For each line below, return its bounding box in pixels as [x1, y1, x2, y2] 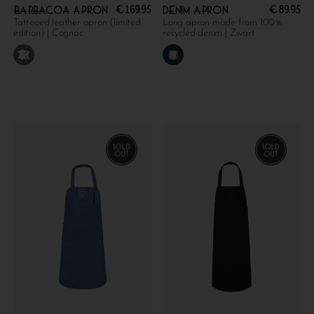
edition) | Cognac [13, 28, 83, 39]
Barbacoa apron [13, 4, 109, 18]
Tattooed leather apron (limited [13, 18, 141, 29]
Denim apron [163, 4, 228, 18]
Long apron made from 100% [163, 18, 283, 29]
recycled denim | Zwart [163, 28, 255, 39]
